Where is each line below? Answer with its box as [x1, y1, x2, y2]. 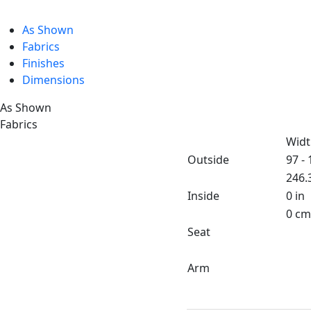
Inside [187, 188, 219, 204]
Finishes [22, 56, 65, 72]
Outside [187, 152, 229, 168]
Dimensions [22, 72, 85, 88]
